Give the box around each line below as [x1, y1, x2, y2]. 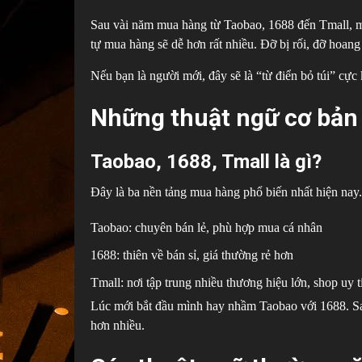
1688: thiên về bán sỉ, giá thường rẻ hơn [90, 247, 293, 262]
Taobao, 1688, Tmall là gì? [90, 149, 322, 173]
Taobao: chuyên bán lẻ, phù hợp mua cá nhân [90, 220, 322, 234]
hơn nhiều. [90, 318, 145, 332]
